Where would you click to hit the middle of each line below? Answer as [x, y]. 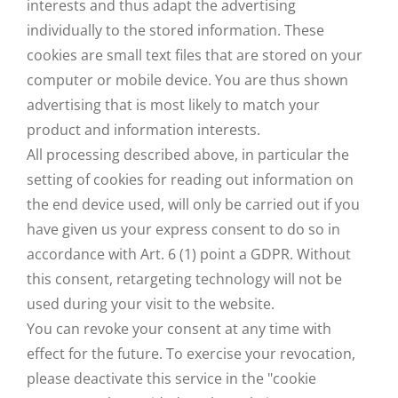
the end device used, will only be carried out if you [193, 204]
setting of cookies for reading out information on [190, 179]
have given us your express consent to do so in [183, 229]
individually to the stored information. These [175, 30]
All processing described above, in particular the [188, 155]
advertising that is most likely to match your [173, 105]
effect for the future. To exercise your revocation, [191, 354]
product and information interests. [143, 130]
